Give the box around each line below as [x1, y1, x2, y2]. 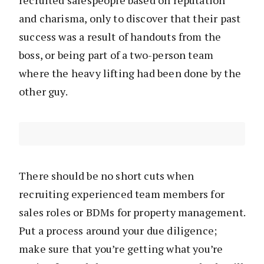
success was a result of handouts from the [19, 29, 222, 44]
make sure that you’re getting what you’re [19, 242, 223, 256]
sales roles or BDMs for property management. [19, 205, 245, 220]
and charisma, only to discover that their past [19, 11, 241, 26]
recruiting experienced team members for [19, 187, 225, 202]
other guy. [19, 84, 68, 99]
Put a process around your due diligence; [19, 223, 217, 238]
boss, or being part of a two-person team [19, 48, 214, 62]
